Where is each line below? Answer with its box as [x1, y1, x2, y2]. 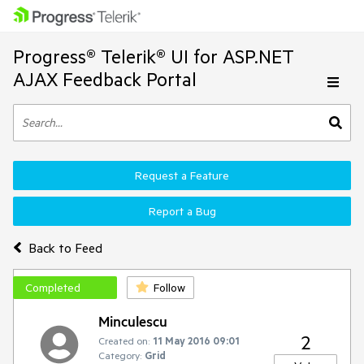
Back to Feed [28, 239, 102, 256]
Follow [154, 280, 185, 295]
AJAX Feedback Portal [13, 67, 197, 91]
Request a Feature [135, 168, 229, 183]
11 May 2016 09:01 [153, 334, 240, 347]
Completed [25, 280, 80, 295]
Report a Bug [148, 204, 216, 219]
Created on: [98, 334, 149, 347]
